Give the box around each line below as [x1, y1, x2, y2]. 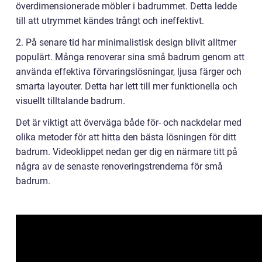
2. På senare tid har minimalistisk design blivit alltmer [16, 37, 236, 49]
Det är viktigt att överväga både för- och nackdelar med [16, 117, 242, 129]
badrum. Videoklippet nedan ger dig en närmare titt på [16, 146, 237, 158]
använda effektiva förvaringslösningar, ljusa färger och [16, 66, 242, 78]
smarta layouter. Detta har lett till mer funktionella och [16, 81, 237, 92]
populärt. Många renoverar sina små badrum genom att [16, 51, 244, 63]
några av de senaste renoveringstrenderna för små [16, 161, 223, 173]
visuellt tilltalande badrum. [16, 95, 125, 107]
